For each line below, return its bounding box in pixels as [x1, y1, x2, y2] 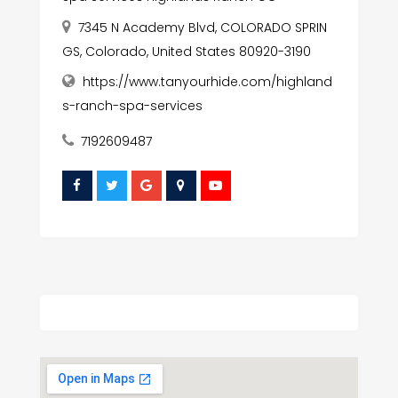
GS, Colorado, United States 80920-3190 [61, 43, 311, 61]
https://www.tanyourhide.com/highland [82, 73, 332, 92]
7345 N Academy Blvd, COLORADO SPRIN [77, 19, 327, 37]
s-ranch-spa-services [61, 97, 203, 115]
